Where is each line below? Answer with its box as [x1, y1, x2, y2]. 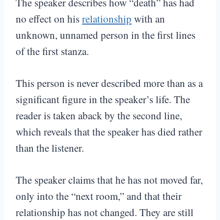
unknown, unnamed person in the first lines [16, 28, 195, 42]
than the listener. [16, 141, 84, 155]
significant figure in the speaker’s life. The [16, 92, 190, 107]
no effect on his [16, 12, 82, 26]
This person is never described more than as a [16, 76, 203, 90]
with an [132, 12, 165, 26]
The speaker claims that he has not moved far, [16, 173, 203, 187]
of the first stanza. [16, 44, 89, 58]
